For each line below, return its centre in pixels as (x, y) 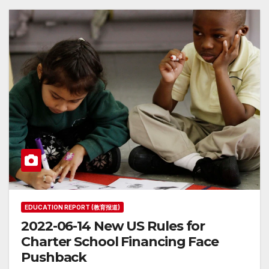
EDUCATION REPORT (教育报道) (72, 207)
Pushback (54, 258)
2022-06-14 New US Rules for (113, 226)
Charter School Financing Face (120, 242)
